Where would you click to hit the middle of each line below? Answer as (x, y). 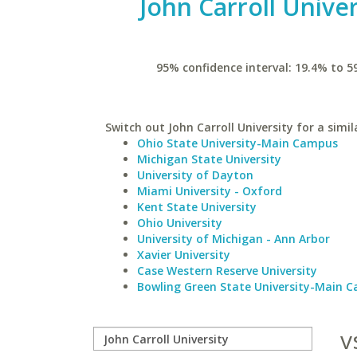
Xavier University (184, 255)
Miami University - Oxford (210, 191)
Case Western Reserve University (227, 271)
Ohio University (180, 223)
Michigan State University (209, 159)
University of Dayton (195, 175)
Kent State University (197, 207)
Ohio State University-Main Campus (237, 143)
